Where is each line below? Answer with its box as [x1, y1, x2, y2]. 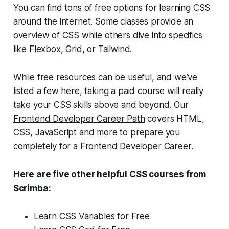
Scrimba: [13, 182, 51, 193]
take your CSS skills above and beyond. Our [13, 99, 189, 110]
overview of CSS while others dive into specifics [13, 30, 202, 40]
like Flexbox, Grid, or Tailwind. [13, 43, 132, 54]
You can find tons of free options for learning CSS [13, 2, 211, 13]
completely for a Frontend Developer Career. [13, 141, 193, 151]
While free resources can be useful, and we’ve [13, 72, 198, 82]
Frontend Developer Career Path [13, 113, 145, 124]
